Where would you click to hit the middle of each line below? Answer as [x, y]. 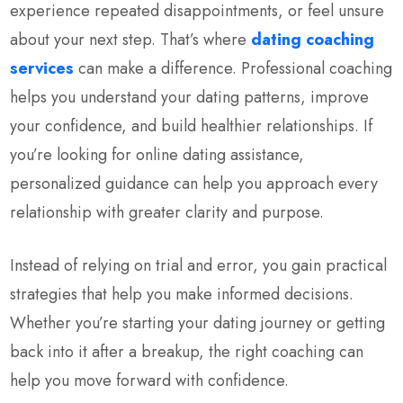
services [42, 68]
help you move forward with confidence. [150, 380]
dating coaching [313, 39]
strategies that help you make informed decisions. [182, 294]
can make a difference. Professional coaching [233, 68]
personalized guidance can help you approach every [194, 183]
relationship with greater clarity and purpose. [167, 212]
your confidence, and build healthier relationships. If [192, 125]
